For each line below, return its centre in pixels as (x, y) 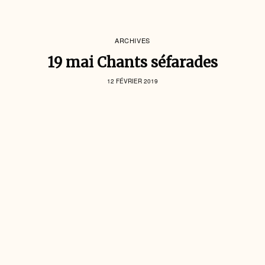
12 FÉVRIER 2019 (132, 81)
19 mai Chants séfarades (132, 62)
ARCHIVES (132, 40)
